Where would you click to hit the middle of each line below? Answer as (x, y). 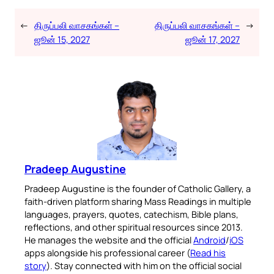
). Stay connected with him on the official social (144, 265)
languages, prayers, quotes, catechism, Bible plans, (131, 214)
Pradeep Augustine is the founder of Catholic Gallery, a (138, 188)
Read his (208, 252)
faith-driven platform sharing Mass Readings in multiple (138, 201)
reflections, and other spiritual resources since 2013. (134, 227)
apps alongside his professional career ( (107, 252)
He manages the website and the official (109, 239)
